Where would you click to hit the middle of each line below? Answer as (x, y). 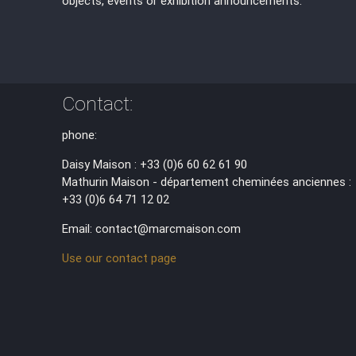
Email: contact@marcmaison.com (152, 228)
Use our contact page (120, 257)
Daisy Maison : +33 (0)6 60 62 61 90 (155, 164)
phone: (80, 134)
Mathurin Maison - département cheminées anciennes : (207, 181)
